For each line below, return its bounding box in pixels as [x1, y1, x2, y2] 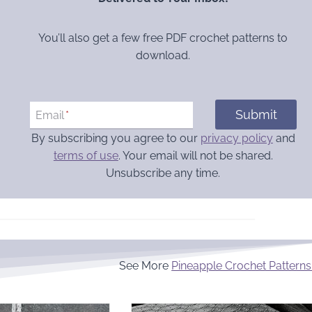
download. [136, 49, 191, 63]
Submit [235, 107, 277, 122]
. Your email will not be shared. [118, 148, 273, 162]
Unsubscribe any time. [106, 166, 221, 180]
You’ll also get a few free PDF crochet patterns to [38, 31, 288, 45]
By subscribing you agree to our [31, 131, 201, 145]
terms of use [53, 148, 118, 162]
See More [119, 258, 172, 272]
